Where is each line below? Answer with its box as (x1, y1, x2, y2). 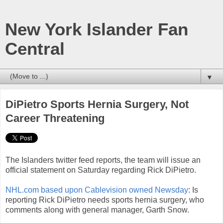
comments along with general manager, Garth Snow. (5, 205, 189, 214)
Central (5, 39, 65, 58)
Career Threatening (5, 112, 105, 124)
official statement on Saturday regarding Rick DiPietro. (5, 165, 196, 174)
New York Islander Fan (5, 20, 188, 39)
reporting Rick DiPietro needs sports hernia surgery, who (5, 195, 204, 204)
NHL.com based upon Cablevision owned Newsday (5, 185, 188, 194)
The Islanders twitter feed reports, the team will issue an (5, 155, 201, 164)
